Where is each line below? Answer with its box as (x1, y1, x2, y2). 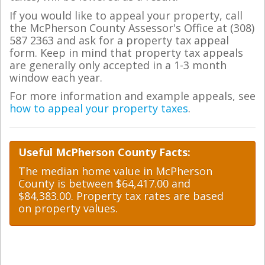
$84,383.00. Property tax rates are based (18, 188, 224, 203)
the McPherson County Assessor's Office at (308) (9, 20, 254, 35)
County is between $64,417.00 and (18, 176, 190, 190)
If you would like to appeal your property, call (9, 8, 243, 22)
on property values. (18, 201, 118, 215)
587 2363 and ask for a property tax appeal (9, 33, 229, 47)
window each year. (9, 70, 102, 85)
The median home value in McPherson (18, 163, 212, 178)
